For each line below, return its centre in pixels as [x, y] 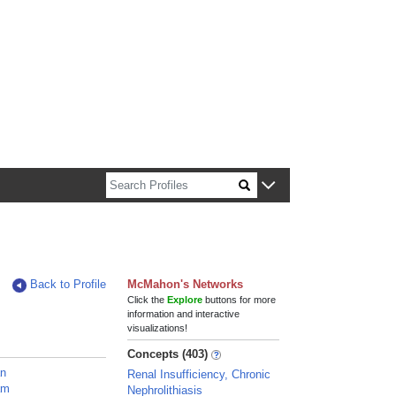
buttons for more [240, 300]
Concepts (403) [168, 354]
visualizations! [158, 328]
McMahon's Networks [186, 284]
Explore [185, 300]
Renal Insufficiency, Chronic [199, 374]
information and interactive [184, 314]
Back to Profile [69, 284]
